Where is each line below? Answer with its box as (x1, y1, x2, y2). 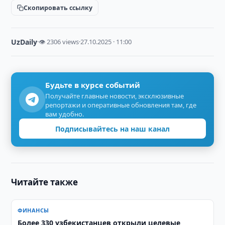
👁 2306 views (39, 37, 79, 46)
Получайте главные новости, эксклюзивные (45, 91, 184, 100)
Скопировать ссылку (24, 3, 93, 12)
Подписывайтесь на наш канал (55, 124, 170, 134)
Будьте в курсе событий (45, 80, 141, 90)
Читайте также (11, 176, 78, 188)
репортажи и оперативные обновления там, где (45, 100, 197, 109)
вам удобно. (45, 109, 84, 119)
